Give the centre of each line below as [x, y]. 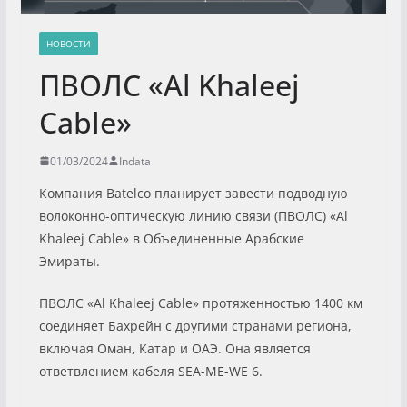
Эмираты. [69, 261]
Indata [134, 161]
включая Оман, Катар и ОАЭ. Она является [174, 348]
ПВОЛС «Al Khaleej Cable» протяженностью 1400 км [200, 303]
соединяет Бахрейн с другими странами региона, [195, 325]
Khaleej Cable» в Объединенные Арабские [171, 238]
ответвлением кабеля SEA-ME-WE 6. [150, 371]
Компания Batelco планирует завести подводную [193, 193]
